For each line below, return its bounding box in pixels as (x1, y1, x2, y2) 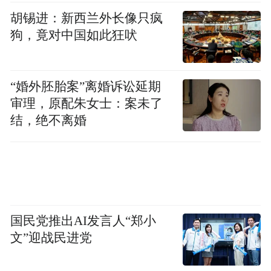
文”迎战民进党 (10, 231, 93, 245)
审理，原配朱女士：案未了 (10, 96, 163, 110)
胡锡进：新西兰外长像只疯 (10, 11, 163, 25)
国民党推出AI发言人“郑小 (10, 214, 157, 228)
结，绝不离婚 (10, 113, 87, 127)
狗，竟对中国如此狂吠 (10, 28, 138, 42)
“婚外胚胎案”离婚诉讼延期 (10, 79, 162, 93)
